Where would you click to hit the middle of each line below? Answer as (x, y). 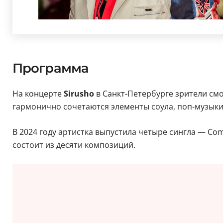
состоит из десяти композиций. (74, 145)
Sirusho (78, 94)
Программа (51, 68)
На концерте (37, 94)
